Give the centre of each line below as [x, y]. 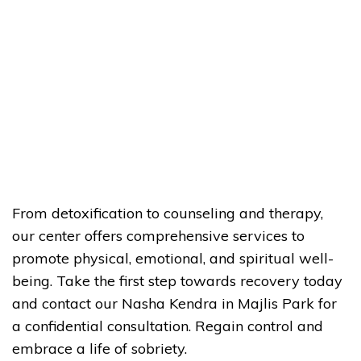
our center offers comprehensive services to [158, 236]
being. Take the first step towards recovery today [177, 281]
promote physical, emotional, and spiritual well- [173, 258]
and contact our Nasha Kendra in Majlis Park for [174, 303]
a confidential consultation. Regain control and [168, 326]
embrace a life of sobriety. [100, 349]
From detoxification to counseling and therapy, [168, 213]
